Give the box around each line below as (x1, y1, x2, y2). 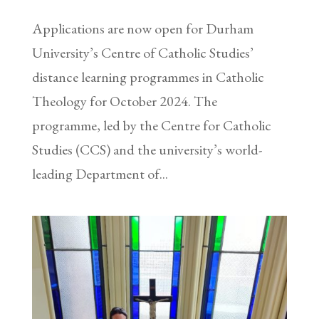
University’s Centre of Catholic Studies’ (31, 43, 253, 63)
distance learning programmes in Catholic (31, 68, 264, 87)
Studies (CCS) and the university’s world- (31, 140, 262, 159)
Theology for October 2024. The (31, 92, 217, 111)
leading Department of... (31, 164, 168, 184)
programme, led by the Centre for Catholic (31, 116, 271, 135)
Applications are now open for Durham (31, 19, 253, 38)
